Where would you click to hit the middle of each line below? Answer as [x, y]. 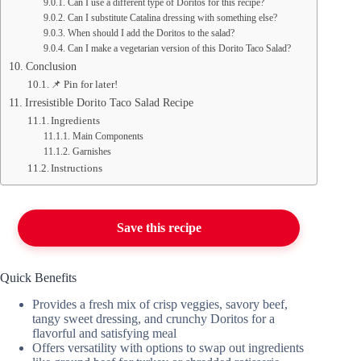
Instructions [77, 168]
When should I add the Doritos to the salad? [151, 34]
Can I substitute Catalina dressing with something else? [172, 19]
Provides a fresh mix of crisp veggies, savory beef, [160, 305]
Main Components [108, 137]
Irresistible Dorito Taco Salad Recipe [109, 103]
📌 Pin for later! [85, 85]
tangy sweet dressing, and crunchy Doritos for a [154, 319]
